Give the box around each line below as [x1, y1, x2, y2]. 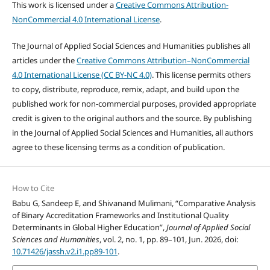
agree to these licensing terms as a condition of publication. [11, 142, 225, 152]
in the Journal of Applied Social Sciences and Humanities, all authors [11, 127, 253, 138]
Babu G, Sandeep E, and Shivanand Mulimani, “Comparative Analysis [11, 198, 256, 209]
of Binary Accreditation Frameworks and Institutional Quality [11, 210, 229, 221]
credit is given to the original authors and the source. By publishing [11, 113, 252, 124]
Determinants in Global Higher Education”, [11, 222, 166, 233]
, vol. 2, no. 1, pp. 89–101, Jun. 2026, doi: [99, 234, 238, 245]
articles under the [11, 55, 77, 66]
